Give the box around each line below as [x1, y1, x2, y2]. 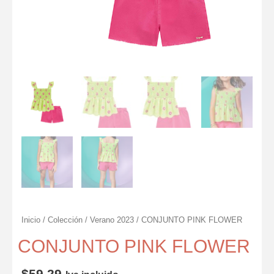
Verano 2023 [90, 216, 134, 225]
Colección [48, 216, 83, 225]
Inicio [21, 216, 40, 225]
